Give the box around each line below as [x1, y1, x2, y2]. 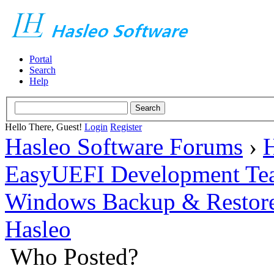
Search [29, 65, 56, 75]
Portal [29, 54, 52, 64]
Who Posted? [10, 243, 138, 270]
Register [110, 121, 142, 132]
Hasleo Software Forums [5, 133, 243, 160]
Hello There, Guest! [5, 121, 84, 132]
